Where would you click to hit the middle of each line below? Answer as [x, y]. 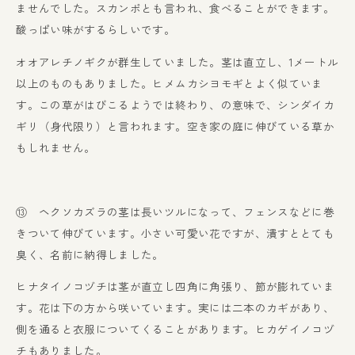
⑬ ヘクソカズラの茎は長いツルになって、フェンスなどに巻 [175, 211]
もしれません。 [56, 147]
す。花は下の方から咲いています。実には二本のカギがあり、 [175, 308]
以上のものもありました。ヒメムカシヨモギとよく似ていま [170, 83]
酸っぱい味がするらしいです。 [96, 30]
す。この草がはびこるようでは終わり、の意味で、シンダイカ [175, 104]
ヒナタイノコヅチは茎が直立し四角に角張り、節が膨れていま [175, 286]
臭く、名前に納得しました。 [90, 254]
